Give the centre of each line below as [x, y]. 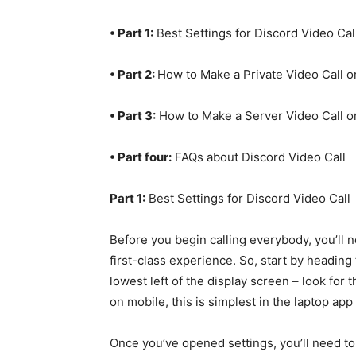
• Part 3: [133, 116]
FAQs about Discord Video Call [259, 157]
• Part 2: [133, 75]
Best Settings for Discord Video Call [248, 199]
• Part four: [141, 157]
